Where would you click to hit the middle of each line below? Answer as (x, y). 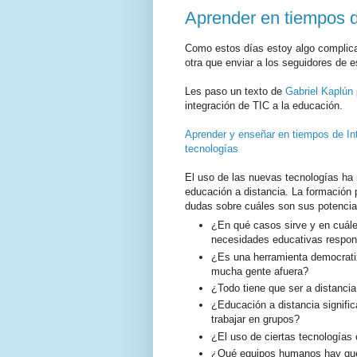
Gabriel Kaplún (319, 91)
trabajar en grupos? (255, 320)
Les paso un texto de (235, 91)
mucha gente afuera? (260, 271)
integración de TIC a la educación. (264, 105)
